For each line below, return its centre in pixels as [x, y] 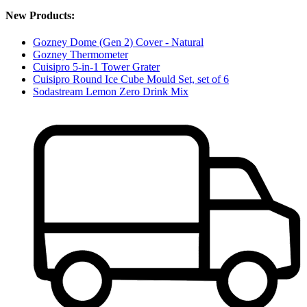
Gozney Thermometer [81, 54]
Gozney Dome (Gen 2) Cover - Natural [118, 42]
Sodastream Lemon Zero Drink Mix [111, 91]
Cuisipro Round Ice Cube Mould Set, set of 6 [131, 79]
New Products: [40, 15]
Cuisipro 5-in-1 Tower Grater [96, 66]
